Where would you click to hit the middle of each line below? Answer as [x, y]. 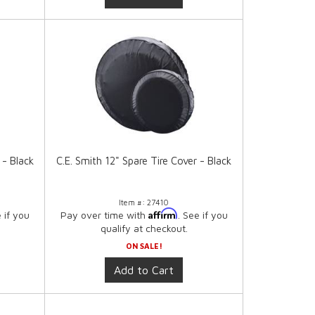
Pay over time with [104, 215]
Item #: [133, 202]
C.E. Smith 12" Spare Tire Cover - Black [144, 161]
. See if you [202, 215]
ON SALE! [144, 246]
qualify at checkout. [144, 229]
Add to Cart [144, 270]
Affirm [163, 214]
